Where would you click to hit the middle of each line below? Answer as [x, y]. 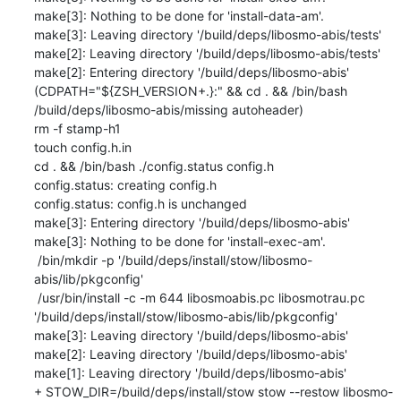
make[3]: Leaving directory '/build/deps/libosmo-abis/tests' [207, 34]
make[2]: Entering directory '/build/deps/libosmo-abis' [191, 72]
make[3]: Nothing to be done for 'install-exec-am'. [179, 241]
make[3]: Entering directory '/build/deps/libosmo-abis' [192, 222]
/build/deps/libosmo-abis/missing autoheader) [168, 109]
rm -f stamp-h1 [77, 128]
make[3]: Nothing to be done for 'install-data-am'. [179, 15]
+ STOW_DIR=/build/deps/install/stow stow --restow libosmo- [213, 391]
